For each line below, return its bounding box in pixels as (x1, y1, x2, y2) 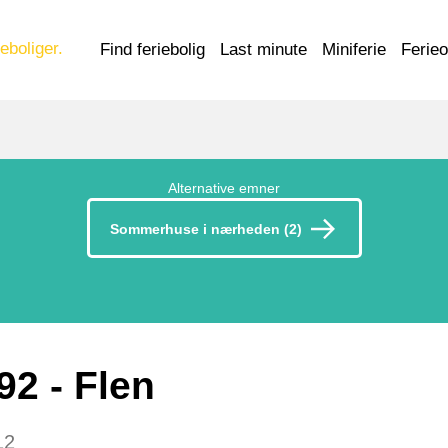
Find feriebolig (100, 39, 205, 59)
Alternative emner (168, 180, 280, 196)
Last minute (220, 39, 307, 59)
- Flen (39, 364, 155, 408)
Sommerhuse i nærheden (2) (109, 221, 302, 238)
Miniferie (322, 39, 386, 59)
